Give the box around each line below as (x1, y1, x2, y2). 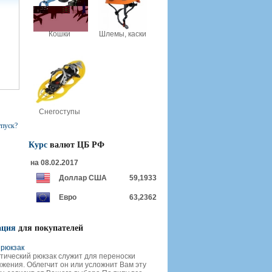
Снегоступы (39, 107, 81, 116)
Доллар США (58, 174, 107, 182)
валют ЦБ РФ (47, 140, 104, 149)
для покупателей (16, 223, 83, 233)
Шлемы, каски (98, 30, 146, 38)
